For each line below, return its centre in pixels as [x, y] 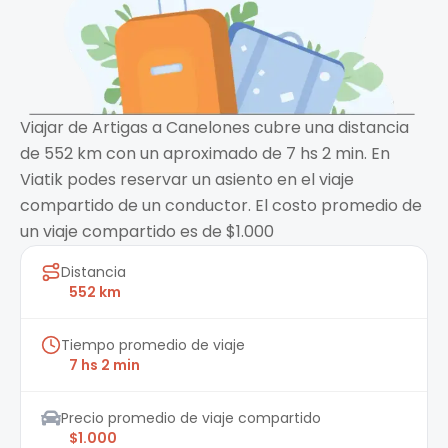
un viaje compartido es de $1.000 [147, 232]
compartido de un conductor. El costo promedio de [221, 206]
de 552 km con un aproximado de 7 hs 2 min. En [205, 154]
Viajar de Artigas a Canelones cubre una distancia [214, 128]
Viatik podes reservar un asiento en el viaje [187, 180]
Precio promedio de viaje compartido [191, 418]
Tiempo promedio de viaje [153, 345]
